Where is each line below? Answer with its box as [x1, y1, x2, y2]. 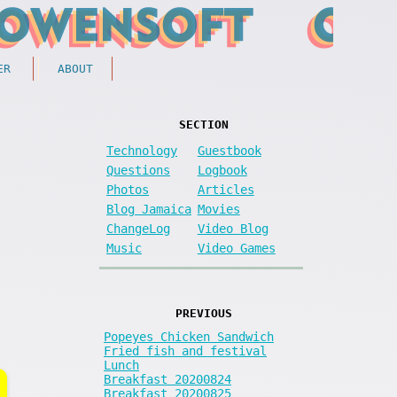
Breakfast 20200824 [104, 371, 231, 386]
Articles [197, 182, 254, 197]
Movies [197, 201, 240, 216]
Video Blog [197, 221, 269, 236]
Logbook [197, 162, 247, 177]
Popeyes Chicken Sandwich [104, 329, 274, 344]
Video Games [197, 240, 276, 255]
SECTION [178, 118, 229, 131]
